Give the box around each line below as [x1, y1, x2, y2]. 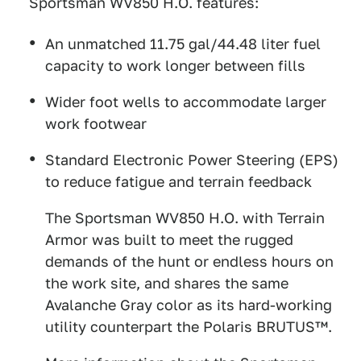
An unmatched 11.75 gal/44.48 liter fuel [45, 35, 321, 52]
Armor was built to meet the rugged [45, 231, 293, 248]
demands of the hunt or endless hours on [45, 253, 334, 270]
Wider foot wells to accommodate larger [45, 93, 326, 110]
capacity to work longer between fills [45, 57, 305, 74]
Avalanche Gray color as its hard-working [45, 297, 332, 313]
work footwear [45, 115, 147, 132]
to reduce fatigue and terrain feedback [45, 173, 312, 190]
